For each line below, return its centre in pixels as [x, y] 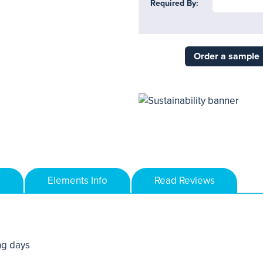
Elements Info [77, 180]
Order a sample [226, 56]
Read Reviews [184, 180]
